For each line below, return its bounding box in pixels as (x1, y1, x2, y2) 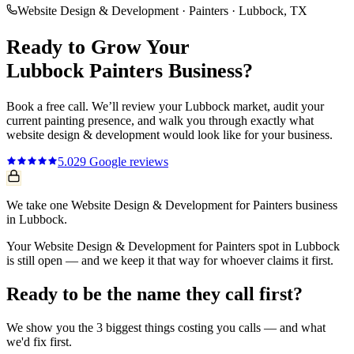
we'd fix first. (6, 335, 72, 349)
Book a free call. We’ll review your (6, 100, 185, 114)
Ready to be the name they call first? (6, 284, 303, 305)
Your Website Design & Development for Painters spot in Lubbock (6, 239, 340, 254)
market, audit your (230, 100, 324, 114)
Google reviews (86, 155, 168, 169)
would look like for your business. (160, 128, 333, 142)
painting (44, 114, 85, 128)
